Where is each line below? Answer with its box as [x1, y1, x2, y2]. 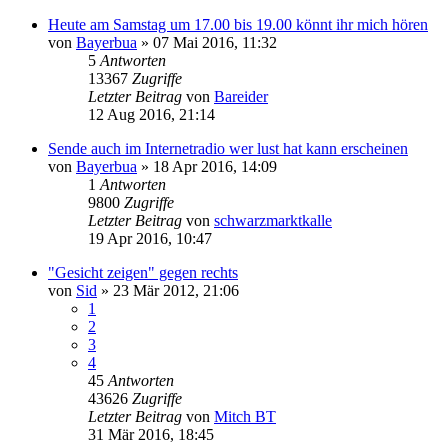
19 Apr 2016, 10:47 [88, 229, 212, 247]
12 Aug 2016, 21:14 [88, 105, 215, 123]
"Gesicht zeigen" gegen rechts [48, 263, 238, 281]
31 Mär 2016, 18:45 [88, 425, 214, 443]
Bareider [214, 87, 268, 105]
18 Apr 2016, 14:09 [153, 157, 277, 175]
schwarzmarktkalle [214, 211, 332, 229]
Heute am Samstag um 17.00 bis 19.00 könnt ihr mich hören [48, 15, 428, 33]
